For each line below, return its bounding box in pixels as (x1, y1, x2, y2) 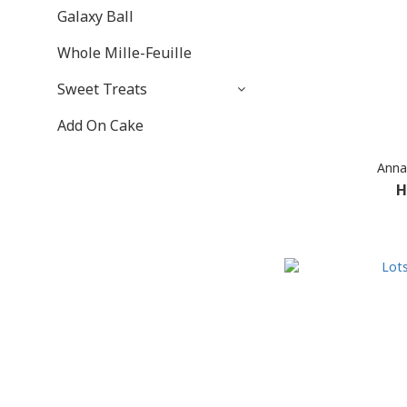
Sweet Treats (57, 79, 147, 99)
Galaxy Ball (57, 6, 134, 26)
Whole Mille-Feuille (57, 43, 192, 63)
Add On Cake (57, 115, 144, 135)
